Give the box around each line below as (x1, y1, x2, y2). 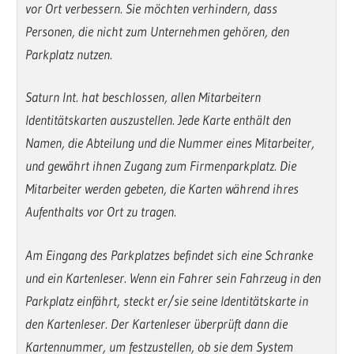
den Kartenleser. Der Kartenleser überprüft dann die (25, 314, 288, 332)
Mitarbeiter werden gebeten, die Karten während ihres (25, 180, 299, 198)
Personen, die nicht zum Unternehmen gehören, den (25, 22, 290, 40)
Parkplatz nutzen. (25, 45, 113, 62)
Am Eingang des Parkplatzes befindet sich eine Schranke (25, 246, 314, 263)
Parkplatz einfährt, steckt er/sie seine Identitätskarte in (25, 292, 309, 309)
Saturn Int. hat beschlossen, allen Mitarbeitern (25, 88, 262, 106)
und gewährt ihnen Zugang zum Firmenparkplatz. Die (25, 157, 297, 175)
